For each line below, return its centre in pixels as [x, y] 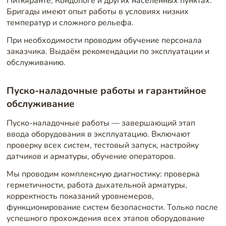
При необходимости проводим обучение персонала [104, 41]
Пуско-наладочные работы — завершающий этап [101, 123]
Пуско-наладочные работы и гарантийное [106, 91]
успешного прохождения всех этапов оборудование [105, 219]
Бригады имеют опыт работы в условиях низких [97, 11]
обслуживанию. [36, 63]
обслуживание [40, 104]
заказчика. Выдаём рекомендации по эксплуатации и [108, 52]
